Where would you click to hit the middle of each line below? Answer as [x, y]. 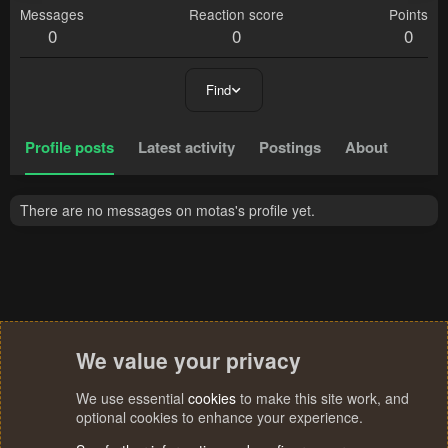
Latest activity [186, 147]
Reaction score [236, 14]
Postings [290, 147]
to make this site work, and [322, 398]
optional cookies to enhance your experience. [219, 417]
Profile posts [69, 147]
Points [408, 14]
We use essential [132, 398]
